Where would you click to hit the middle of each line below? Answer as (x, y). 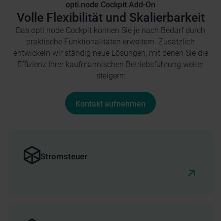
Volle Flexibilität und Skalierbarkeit (110, 17)
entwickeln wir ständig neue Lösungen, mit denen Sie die (110, 53)
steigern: (110, 76)
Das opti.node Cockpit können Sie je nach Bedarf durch (110, 30)
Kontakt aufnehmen (110, 104)
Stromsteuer (64, 157)
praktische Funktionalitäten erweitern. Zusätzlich (110, 42)
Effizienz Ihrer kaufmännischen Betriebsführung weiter (110, 64)
